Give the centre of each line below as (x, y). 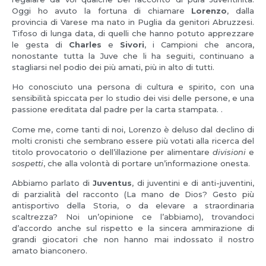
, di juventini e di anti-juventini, (193, 183)
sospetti (28, 163)
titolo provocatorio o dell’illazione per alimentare (112, 152)
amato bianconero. (50, 251)
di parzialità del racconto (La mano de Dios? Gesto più (133, 194)
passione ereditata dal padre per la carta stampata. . (117, 110)
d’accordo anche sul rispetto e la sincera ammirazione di (133, 228)
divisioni (229, 152)
